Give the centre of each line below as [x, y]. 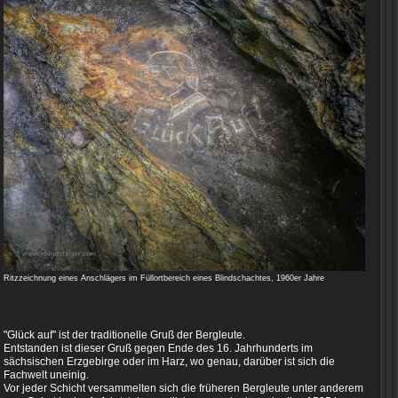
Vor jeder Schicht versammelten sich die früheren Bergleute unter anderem [183, 388]
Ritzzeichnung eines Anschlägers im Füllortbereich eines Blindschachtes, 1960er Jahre [164, 278]
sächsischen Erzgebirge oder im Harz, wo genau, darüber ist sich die [169, 362]
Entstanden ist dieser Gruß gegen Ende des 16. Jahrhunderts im [158, 348]
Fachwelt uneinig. [46, 375]
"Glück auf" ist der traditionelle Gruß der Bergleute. [126, 335]
